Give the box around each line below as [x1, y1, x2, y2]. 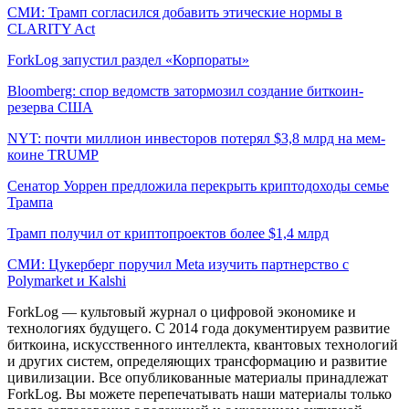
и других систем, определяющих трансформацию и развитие [7, 352, 387, 369]
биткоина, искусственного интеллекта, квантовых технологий [7, 336, 398, 352]
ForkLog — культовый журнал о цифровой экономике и [7, 303, 356, 320]
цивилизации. [7, 369, 95, 385]
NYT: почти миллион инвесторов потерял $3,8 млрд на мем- [7, 130, 385, 146]
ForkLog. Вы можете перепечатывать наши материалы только [7, 385, 392, 402]
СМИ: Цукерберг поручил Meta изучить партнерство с [7, 256, 349, 272]
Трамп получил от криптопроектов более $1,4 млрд [7, 225, 329, 241]
